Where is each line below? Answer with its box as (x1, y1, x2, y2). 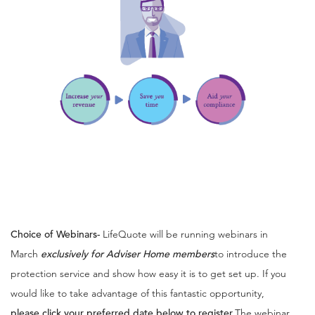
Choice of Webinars (11, 228, 97, 241)
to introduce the (214, 247, 287, 261)
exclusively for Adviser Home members (41, 247, 214, 261)
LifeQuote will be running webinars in (103, 228, 268, 241)
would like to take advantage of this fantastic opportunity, (11, 287, 264, 300)
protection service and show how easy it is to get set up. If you (11, 267, 286, 281)
